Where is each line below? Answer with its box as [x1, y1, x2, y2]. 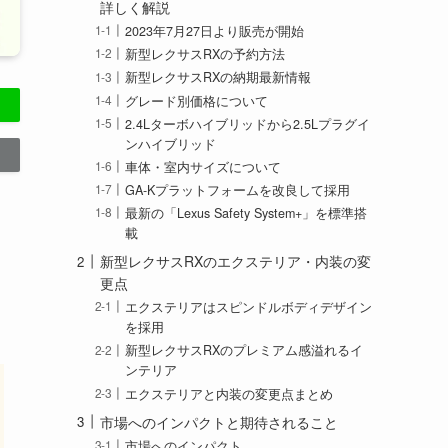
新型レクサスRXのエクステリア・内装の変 [100, 251, 371, 272]
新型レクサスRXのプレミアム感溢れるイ [125, 341, 364, 360]
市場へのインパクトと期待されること [100, 411, 338, 432]
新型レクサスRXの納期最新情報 [125, 68, 312, 87]
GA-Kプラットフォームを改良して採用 [125, 180, 351, 199]
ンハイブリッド [125, 134, 217, 153]
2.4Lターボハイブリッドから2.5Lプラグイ [125, 114, 371, 133]
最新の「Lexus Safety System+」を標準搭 [125, 204, 368, 223]
